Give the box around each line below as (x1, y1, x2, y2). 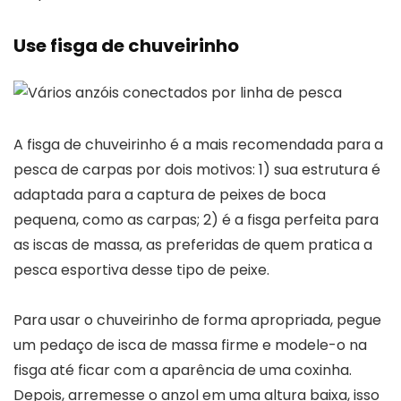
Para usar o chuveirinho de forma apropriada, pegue (13, 309, 381, 330)
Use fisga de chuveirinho (13, 32, 239, 58)
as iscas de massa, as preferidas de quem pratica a (13, 234, 372, 255)
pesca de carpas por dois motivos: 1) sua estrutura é (13, 158, 380, 180)
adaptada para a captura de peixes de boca (13, 183, 326, 205)
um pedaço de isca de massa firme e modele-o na (13, 334, 367, 355)
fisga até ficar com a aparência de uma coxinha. (13, 359, 352, 380)
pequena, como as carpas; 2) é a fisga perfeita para (13, 209, 379, 230)
